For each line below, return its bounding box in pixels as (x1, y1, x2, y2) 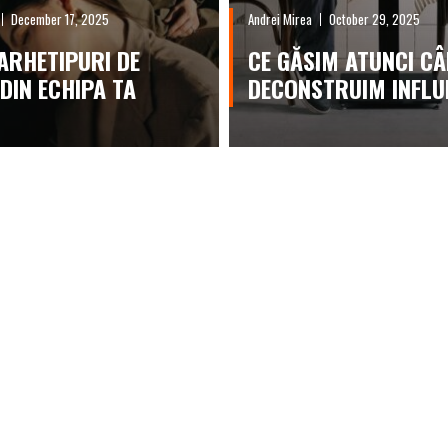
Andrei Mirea (247, 8, 312, 29)
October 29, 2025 (328, 8, 420, 29)
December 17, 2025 (11, 8, 110, 29)
